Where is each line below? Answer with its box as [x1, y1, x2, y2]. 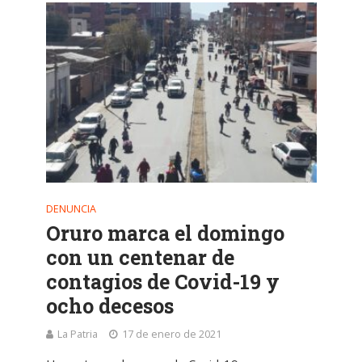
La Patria [57, 326, 98, 341]
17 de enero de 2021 [121, 326, 221, 341]
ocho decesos [45, 292, 174, 319]
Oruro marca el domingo [45, 219, 284, 246]
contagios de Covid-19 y [45, 267, 280, 295]
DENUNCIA [45, 201, 96, 216]
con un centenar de [45, 243, 234, 271]
